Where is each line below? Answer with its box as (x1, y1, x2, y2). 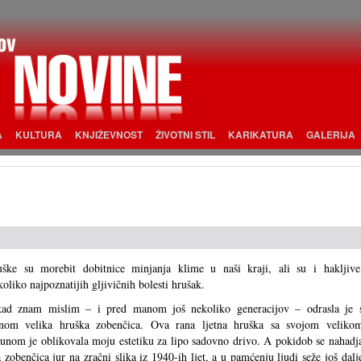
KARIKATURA (228, 127, 293, 142)
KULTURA (15, 127, 62, 142)
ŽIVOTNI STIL (156, 127, 215, 142)
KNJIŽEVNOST (75, 127, 143, 142)
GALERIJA (306, 127, 355, 142)
